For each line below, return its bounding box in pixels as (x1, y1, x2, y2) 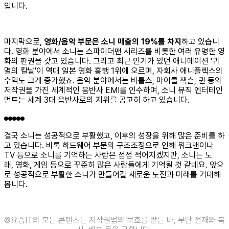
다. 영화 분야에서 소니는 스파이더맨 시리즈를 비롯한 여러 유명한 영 (4, 47, 225, 56)
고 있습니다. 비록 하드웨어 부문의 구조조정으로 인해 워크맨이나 (4, 141, 214, 150)
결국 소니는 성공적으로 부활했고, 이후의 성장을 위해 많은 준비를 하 (4, 131, 225, 141)
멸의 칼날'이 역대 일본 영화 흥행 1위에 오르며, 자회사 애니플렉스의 (4, 66, 223, 76)
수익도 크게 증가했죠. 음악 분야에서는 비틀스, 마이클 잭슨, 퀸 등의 (4, 76, 222, 85)
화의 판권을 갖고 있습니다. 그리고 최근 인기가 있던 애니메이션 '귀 (4, 56, 219, 66)
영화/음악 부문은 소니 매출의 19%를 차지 (44, 37, 181, 47)
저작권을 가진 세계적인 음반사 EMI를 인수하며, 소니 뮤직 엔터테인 (4, 85, 223, 95)
